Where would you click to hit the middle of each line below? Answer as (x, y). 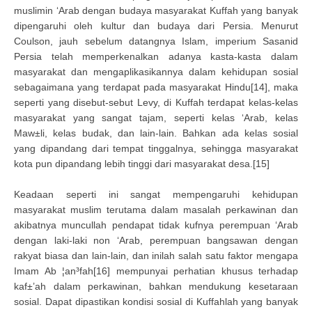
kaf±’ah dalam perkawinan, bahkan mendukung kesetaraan (156, 286)
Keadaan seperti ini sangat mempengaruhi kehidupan (156, 194)
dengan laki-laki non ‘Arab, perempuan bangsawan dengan (156, 240)
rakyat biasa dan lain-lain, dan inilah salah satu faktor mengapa (156, 256)
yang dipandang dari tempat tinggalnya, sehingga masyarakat (156, 148)
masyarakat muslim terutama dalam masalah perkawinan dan (156, 210)
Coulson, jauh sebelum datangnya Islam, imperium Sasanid (156, 41)
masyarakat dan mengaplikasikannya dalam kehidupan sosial (156, 72)
